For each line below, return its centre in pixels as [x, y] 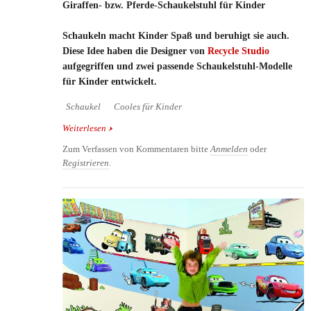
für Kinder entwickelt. [110, 81]
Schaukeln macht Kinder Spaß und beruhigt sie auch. [176, 35]
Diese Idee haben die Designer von [135, 51]
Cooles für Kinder [148, 107]
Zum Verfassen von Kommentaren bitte [136, 149]
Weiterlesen [84, 128]
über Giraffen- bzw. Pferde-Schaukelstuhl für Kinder [205, 128]
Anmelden [229, 149]
